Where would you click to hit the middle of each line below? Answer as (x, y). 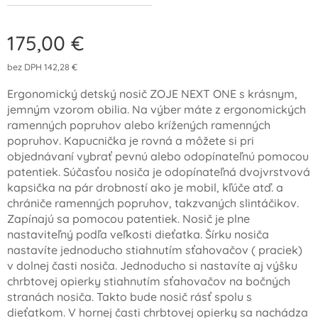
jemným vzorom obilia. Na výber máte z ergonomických (157, 110)
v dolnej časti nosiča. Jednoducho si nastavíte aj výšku (152, 266)
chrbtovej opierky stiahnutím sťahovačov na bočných (149, 281)
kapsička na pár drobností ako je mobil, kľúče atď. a (145, 188)
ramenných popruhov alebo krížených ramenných (139, 125)
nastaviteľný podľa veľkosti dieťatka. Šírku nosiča (138, 235)
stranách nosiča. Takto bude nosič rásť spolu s (130, 297)
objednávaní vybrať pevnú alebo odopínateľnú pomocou (158, 157)
